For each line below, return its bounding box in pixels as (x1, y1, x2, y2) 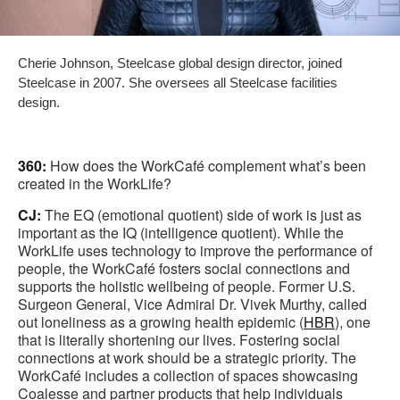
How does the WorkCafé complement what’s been (46, 155, 366, 177)
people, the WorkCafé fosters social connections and (18, 258, 350, 279)
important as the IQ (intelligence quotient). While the (18, 222, 344, 244)
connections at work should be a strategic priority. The (18, 347, 356, 369)
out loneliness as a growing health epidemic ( (18, 312, 304, 333)
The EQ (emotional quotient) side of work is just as (41, 204, 362, 226)
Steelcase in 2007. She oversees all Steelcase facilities (18, 75, 337, 91)
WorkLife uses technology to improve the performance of (18, 240, 372, 262)
